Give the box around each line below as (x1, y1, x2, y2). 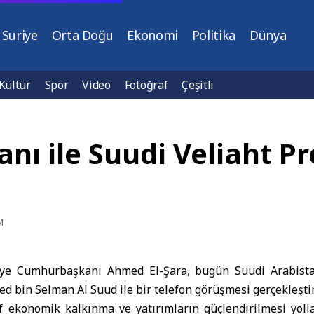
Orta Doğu (51, 27, 114, 43)
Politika (191, 27, 235, 43)
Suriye (1, 27, 38, 43)
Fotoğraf (124, 77, 168, 93)
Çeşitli (182, 77, 214, 93)
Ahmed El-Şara (107, 263, 187, 278)
